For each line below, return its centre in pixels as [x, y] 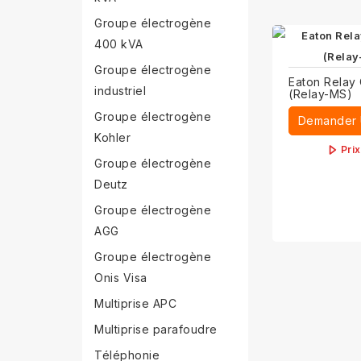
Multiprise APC [135, 303]
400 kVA [119, 44]
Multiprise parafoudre [156, 329]
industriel [120, 91]
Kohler [112, 137]
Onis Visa [121, 278]
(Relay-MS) [321, 94]
